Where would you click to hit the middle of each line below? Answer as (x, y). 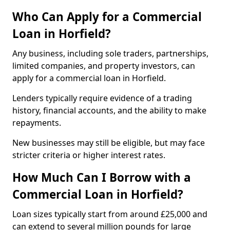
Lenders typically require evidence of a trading (102, 98)
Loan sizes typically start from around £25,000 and (110, 214)
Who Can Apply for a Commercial (107, 17)
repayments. (38, 123)
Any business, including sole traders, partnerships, (110, 53)
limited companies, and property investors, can (104, 66)
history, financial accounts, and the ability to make (109, 110)
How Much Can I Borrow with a (102, 177)
